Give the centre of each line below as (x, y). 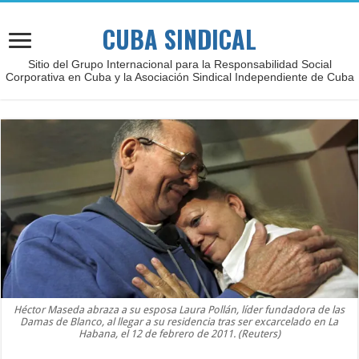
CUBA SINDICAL (179, 39)
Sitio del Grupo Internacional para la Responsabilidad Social (179, 64)
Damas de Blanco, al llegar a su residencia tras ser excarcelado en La (179, 321)
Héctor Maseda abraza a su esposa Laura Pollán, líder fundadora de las (179, 309)
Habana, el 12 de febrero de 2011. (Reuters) (179, 333)
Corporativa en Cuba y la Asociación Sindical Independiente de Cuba (179, 77)
